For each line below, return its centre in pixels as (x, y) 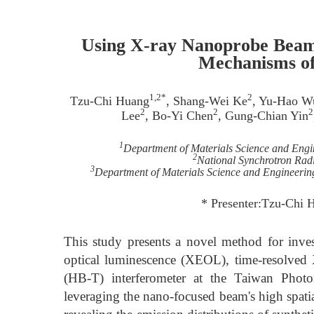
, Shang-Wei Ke (207, 101)
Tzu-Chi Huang (110, 101)
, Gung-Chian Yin (263, 116)
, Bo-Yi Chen (179, 116)
